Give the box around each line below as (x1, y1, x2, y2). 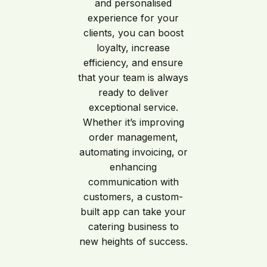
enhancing (110, 161, 157, 173)
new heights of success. (79, 235, 188, 248)
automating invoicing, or (79, 146, 188, 159)
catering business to (88, 221, 179, 233)
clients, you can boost (83, 27, 184, 39)
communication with (88, 176, 179, 188)
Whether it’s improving (82, 116, 184, 129)
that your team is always (78, 72, 189, 84)
